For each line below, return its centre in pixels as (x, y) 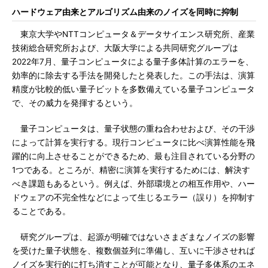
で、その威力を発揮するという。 (75, 103)
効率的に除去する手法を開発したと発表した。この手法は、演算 (133, 75)
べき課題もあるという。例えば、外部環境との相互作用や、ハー (133, 184)
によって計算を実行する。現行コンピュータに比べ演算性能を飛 (133, 142)
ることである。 (41, 211)
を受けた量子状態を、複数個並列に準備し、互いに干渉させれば (133, 251)
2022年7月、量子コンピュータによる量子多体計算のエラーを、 (133, 62)
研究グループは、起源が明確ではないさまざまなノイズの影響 (133, 237)
